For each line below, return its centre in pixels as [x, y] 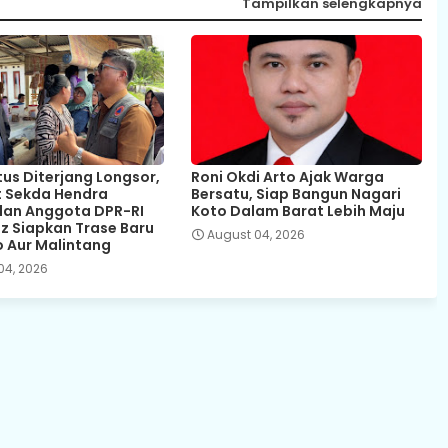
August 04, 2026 [255, 234]
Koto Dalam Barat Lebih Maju [297, 210]
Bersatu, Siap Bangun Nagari [295, 193]
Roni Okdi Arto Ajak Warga [287, 176]
